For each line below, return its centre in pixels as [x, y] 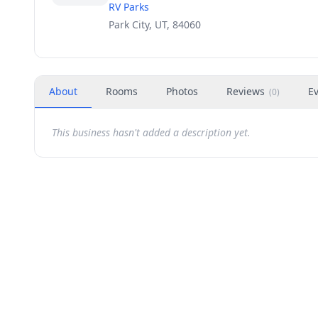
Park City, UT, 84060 [155, 24]
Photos [182, 91]
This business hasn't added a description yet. [151, 132]
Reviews [246, 91]
